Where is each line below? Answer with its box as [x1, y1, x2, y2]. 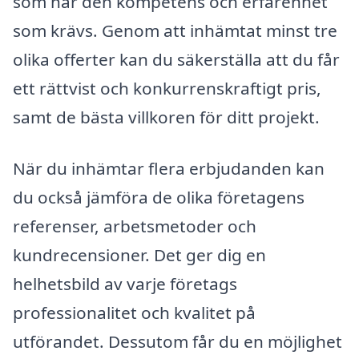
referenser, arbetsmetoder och [13, 215, 256, 237]
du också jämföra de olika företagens [13, 186, 305, 208]
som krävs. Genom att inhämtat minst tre [13, 19, 337, 42]
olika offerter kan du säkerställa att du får [13, 48, 340, 71]
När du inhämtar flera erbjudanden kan [13, 157, 325, 179]
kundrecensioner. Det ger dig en [13, 244, 266, 266]
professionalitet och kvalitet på [13, 301, 256, 324]
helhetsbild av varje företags [13, 272, 237, 295]
